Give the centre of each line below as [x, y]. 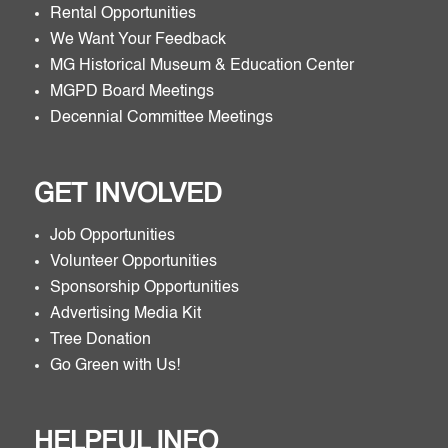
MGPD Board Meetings [131, 92]
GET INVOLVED [127, 195]
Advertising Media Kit [127, 314]
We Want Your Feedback [137, 40]
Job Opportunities [112, 236]
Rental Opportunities [122, 14]
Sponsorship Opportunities [144, 288]
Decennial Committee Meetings [161, 118]
